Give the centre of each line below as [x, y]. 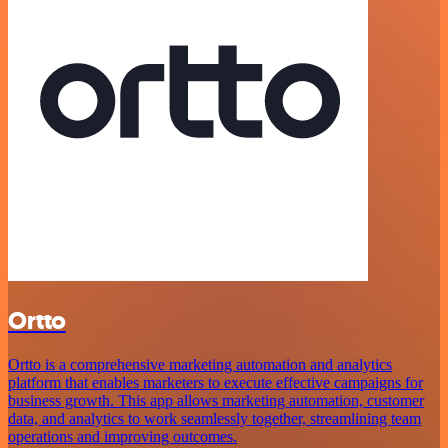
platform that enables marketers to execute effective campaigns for [215, 383]
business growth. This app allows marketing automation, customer [216, 401]
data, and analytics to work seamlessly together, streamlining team [214, 419]
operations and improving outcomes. [122, 437]
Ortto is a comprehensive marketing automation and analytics [200, 365]
